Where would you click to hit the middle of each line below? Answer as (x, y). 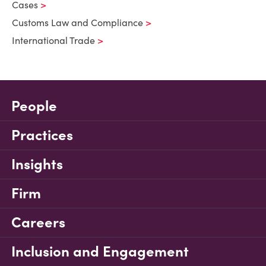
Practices (42, 135)
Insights (37, 164)
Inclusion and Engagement (100, 251)
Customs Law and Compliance (77, 23)
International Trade (53, 40)
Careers (38, 222)
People (34, 106)
